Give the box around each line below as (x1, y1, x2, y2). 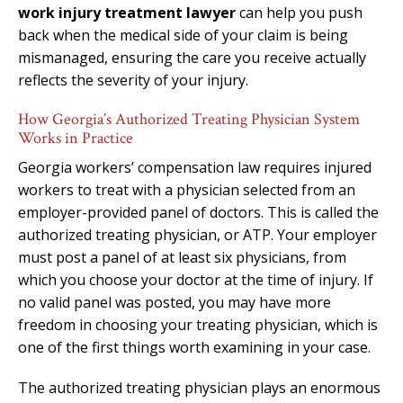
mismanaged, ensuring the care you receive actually (18, 47, 366, 67)
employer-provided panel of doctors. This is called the (18, 201, 379, 222)
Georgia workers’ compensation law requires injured (18, 157, 372, 177)
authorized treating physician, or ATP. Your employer (18, 224, 377, 245)
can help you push (236, 2, 363, 22)
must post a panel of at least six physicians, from (18, 246, 346, 267)
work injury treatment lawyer (18, 2, 236, 22)
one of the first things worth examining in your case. (18, 336, 371, 357)
